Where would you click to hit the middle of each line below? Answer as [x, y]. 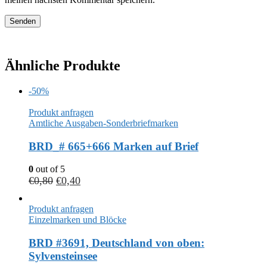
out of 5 [49, 169]
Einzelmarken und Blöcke [77, 220]
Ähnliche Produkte [63, 65]
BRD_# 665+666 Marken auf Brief [114, 146]
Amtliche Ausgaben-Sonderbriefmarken [103, 123]
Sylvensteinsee [63, 256]
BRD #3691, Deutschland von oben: [117, 243]
